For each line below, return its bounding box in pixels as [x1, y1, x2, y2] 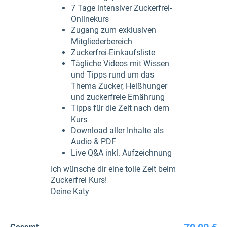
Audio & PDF [71, 137, 116, 146]
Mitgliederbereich [71, 36, 134, 46]
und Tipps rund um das [71, 70, 154, 80]
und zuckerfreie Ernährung [71, 92, 165, 102]
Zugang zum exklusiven [71, 25, 156, 35]
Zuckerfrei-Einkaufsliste [71, 48, 155, 57]
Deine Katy [51, 186, 89, 196]
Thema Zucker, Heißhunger [71, 81, 167, 91]
